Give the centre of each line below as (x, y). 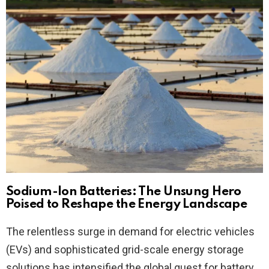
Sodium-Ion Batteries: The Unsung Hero (124, 192)
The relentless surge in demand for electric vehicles (130, 232)
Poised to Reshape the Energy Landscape (127, 205)
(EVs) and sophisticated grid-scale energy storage (125, 250)
